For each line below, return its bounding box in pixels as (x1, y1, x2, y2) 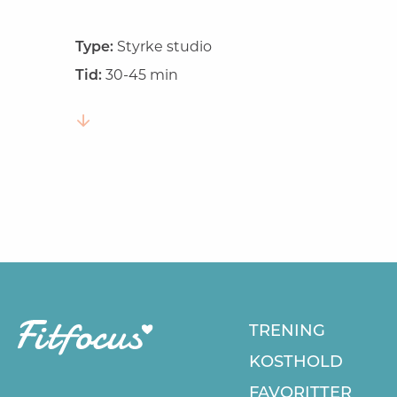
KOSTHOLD (248, 351, 343, 371)
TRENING (248, 320, 325, 340)
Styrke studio (117, 38, 213, 56)
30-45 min (105, 66, 179, 84)
